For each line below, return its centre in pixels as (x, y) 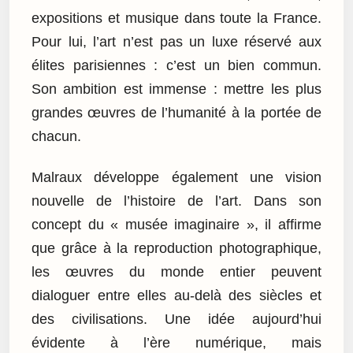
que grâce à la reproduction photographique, (176, 249)
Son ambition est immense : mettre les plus (176, 89)
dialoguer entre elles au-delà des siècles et (176, 296)
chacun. (56, 136)
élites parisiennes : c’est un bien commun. (176, 65)
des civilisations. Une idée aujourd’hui (176, 320)
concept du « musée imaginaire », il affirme (176, 225)
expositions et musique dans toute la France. (176, 18)
